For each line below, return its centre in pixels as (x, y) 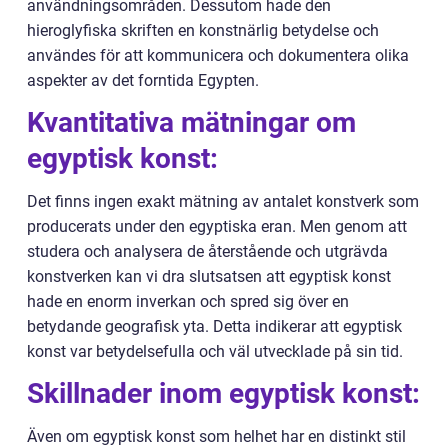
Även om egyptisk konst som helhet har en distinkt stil (216, 436)
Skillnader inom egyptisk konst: (223, 393)
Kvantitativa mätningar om (191, 122)
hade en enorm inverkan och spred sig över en (188, 301)
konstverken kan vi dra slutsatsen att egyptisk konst (209, 276)
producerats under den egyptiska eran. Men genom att (217, 226)
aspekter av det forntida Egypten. (143, 80)
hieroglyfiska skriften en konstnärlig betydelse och (203, 30)
